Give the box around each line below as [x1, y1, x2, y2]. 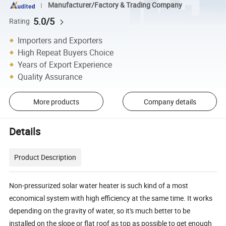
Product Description [14, 152, 77, 162]
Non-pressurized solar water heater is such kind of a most [9, 180, 189, 190]
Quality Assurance [18, 71, 83, 82]
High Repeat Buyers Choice [18, 46, 114, 58]
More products [33, 96, 79, 106]
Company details [143, 96, 196, 106]
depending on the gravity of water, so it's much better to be [9, 205, 191, 215]
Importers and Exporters [18, 34, 103, 46]
